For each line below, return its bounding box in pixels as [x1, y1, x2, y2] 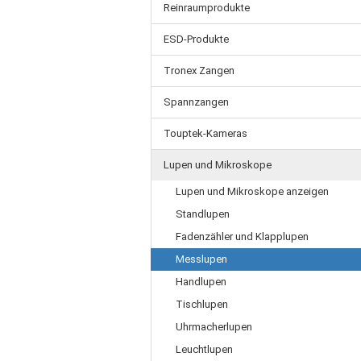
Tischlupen [176, 298, 228, 310]
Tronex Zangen [164, 64, 234, 77]
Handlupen [176, 276, 226, 288]
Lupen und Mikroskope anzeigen [176, 185, 329, 197]
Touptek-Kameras [164, 127, 247, 139]
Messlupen [176, 253, 227, 265]
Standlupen [176, 208, 230, 220]
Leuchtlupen [176, 343, 233, 355]
